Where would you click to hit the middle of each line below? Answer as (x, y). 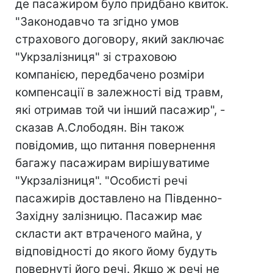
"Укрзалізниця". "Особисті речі (101, 181)
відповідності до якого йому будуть (116, 251)
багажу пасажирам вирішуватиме (112, 163)
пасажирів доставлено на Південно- (119, 198)
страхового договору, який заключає (120, 39)
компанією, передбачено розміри (110, 75)
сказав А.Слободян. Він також (100, 128)
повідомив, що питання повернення (115, 145)
